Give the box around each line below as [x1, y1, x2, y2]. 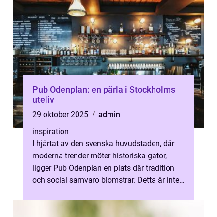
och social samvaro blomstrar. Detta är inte [32, 175, 179, 185]
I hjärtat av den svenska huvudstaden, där [32, 139, 174, 148]
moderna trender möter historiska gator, [32, 151, 167, 160]
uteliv [32, 94, 54, 105]
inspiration [32, 127, 69, 136]
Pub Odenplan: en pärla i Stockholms [32, 84, 175, 94]
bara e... [32, 187, 60, 197]
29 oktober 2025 [32, 110, 90, 119]
